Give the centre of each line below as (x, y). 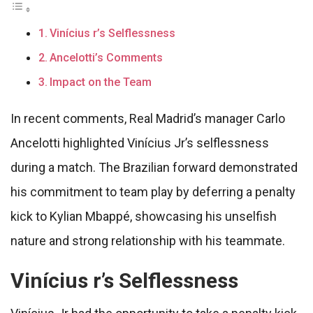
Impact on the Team (101, 82)
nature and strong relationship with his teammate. (148, 241)
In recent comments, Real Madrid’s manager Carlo (148, 119)
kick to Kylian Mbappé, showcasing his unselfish (144, 217)
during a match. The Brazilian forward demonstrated (154, 168)
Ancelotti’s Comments (107, 58)
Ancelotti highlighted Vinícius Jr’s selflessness (140, 143)
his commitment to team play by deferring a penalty (153, 192)
